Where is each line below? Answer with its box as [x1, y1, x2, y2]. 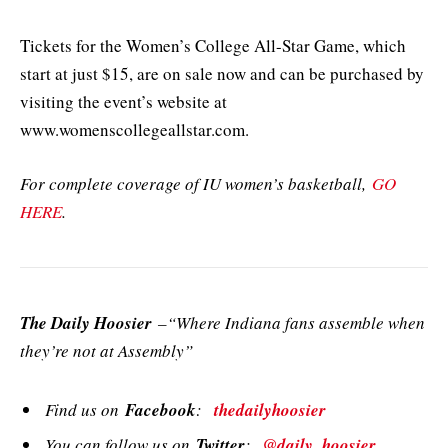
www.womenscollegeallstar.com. [20, 117, 249, 141]
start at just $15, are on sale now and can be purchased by [20, 61, 424, 85]
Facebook [125, 397, 196, 422]
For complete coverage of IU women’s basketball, [20, 172, 372, 196]
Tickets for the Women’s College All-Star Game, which [20, 33, 406, 57]
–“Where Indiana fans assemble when [152, 311, 425, 335]
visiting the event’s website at [20, 89, 227, 113]
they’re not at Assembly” [20, 339, 193, 363]
